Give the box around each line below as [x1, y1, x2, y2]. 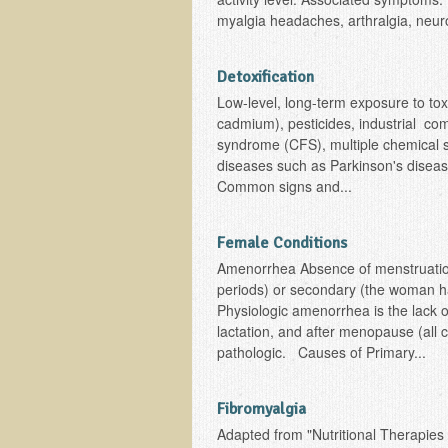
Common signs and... [217, 176, 352, 196]
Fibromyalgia [217, 399, 306, 419]
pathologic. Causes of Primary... [217, 342, 426, 362]
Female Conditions [217, 233, 347, 253]
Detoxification [217, 67, 314, 87]
